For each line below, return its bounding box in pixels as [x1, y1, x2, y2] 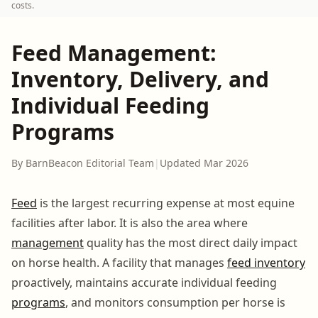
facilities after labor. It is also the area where [11, 214, 248, 231]
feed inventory [227, 254, 305, 270]
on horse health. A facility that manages [11, 254, 227, 270]
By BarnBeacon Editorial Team [11, 155, 154, 170]
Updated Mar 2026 [160, 155, 248, 170]
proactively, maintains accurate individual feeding [11, 274, 277, 290]
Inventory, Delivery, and [11, 64, 269, 94]
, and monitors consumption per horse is [65, 294, 285, 310]
